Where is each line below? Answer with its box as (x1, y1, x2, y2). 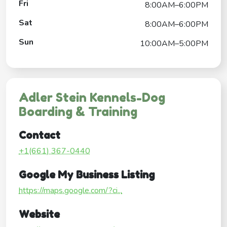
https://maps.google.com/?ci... (19, 184, 122, 196)
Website (19, 208, 60, 220)
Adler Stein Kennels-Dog (19, 90, 165, 105)
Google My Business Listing (19, 168, 155, 181)
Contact (19, 129, 60, 141)
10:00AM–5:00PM (140, 37, 208, 49)
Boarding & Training (19, 104, 137, 119)
